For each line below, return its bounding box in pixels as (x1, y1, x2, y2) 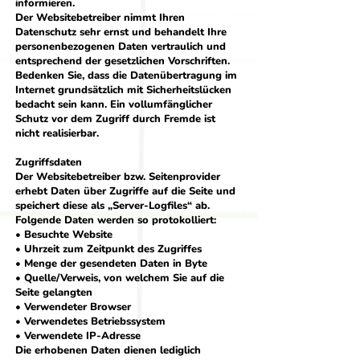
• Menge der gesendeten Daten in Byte (15, 256, 207, 271)
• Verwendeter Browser (15, 300, 131, 314)
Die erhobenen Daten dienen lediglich (15, 343, 201, 358)
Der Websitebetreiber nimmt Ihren (15, 10, 185, 25)
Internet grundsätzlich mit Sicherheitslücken (15, 83, 231, 97)
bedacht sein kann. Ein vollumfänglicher (15, 97, 212, 112)
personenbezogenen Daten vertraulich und (15, 39, 226, 54)
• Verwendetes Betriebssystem (15, 314, 166, 329)
